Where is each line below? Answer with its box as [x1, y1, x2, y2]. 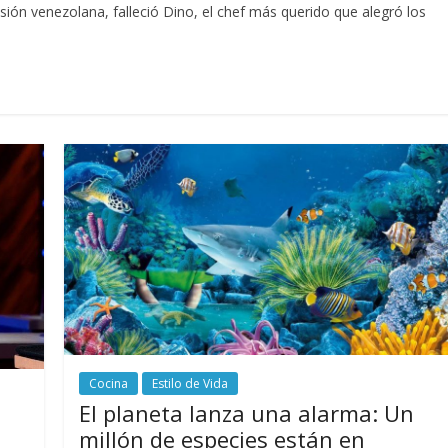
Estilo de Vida [152, 375, 229, 393]
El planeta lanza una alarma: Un [79, 398, 415, 429]
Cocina [89, 375, 129, 393]
